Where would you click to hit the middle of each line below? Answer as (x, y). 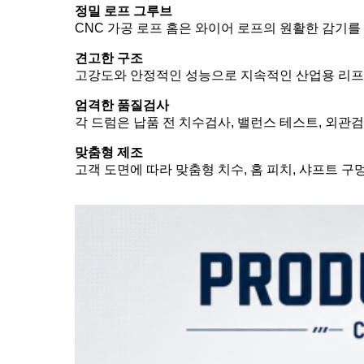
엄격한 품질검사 (122, 105)
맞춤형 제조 (109, 152)
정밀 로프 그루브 (123, 11)
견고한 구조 (109, 58)
